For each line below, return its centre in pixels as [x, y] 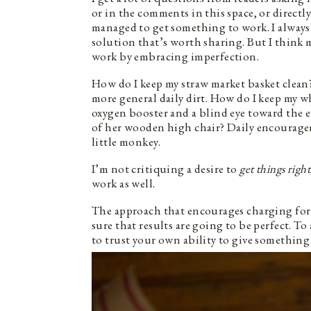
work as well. [125, 184]
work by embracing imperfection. [176, 57]
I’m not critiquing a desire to [166, 169]
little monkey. [126, 142]
